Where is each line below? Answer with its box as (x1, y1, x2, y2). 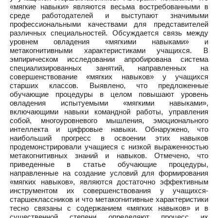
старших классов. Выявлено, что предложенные (10, 81, 208, 90)
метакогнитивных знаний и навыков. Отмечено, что (10, 151, 208, 160)
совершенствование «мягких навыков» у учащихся (10, 73, 208, 81)
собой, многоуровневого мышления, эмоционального (10, 116, 208, 125)
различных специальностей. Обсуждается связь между (10, 29, 208, 37)
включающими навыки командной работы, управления (10, 108, 208, 116)
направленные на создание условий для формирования (10, 169, 208, 177)
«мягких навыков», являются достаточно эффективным (10, 178, 208, 186)
